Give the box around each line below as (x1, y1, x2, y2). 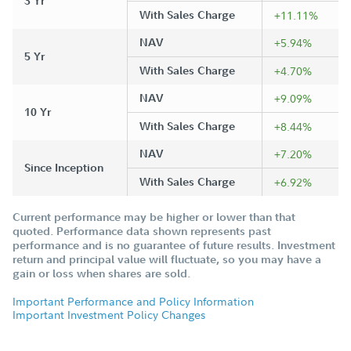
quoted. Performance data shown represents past (13, 224, 271, 238)
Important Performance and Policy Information (13, 294, 254, 309)
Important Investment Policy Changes (13, 307, 205, 322)
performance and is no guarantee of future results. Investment (13, 238, 335, 252)
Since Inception (24, 161, 103, 175)
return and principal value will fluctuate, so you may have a (13, 252, 321, 266)
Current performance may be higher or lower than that (13, 210, 295, 224)
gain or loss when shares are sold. (13, 266, 190, 280)
